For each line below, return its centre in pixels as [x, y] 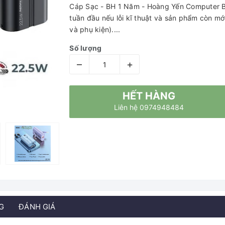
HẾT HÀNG [149, 96]
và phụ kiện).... [95, 29]
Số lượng [86, 48]
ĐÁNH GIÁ [37, 207]
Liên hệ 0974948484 [149, 107]
